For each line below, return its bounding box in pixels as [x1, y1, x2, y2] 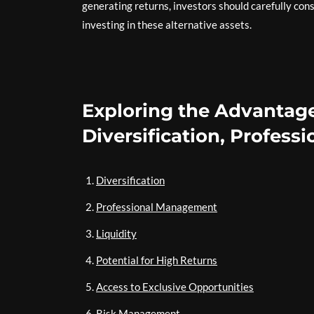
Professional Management [96, 200, 217, 213]
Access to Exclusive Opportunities [96, 280, 254, 293]
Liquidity [96, 227, 137, 240]
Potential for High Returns [96, 254, 217, 266]
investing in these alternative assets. [82, 18, 252, 31]
